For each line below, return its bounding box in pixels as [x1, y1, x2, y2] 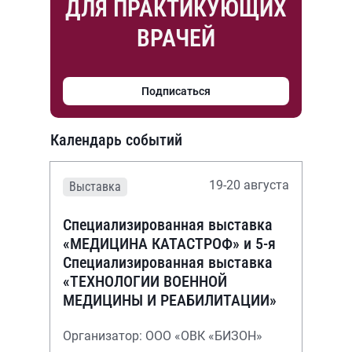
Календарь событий [50, 130, 182, 149]
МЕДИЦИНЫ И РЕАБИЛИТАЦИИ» [63, 290, 277, 310]
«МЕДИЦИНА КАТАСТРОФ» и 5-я [63, 233, 276, 253]
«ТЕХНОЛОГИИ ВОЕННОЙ [63, 271, 227, 291]
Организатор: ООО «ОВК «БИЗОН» [63, 328, 266, 343]
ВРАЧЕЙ [137, 24, 215, 52]
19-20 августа [209, 177, 289, 192]
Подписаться [141, 84, 211, 97]
